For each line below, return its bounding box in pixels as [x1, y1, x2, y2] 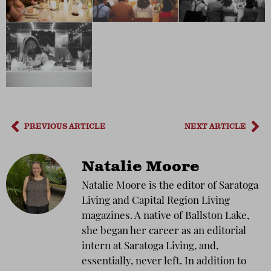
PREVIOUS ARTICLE [24, 120, 106, 132]
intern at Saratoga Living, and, [82, 241, 218, 252]
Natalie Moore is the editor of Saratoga [82, 180, 258, 191]
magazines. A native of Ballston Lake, [82, 211, 249, 221]
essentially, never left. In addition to [82, 256, 246, 267]
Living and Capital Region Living [82, 195, 230, 206]
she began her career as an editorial [82, 226, 246, 237]
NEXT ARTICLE [184, 120, 246, 132]
